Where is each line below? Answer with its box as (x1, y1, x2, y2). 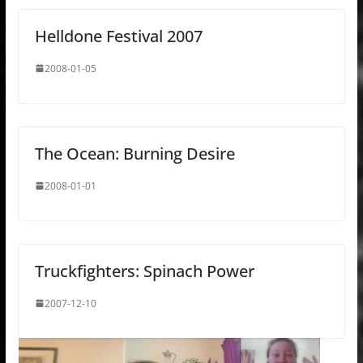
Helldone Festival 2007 (34, 24, 203, 47)
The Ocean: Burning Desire (34, 142, 235, 164)
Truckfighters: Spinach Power (34, 259, 254, 282)
